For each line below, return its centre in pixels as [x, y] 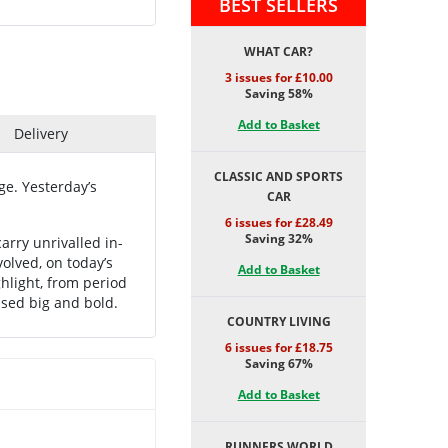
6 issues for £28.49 [278, 222]
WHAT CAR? [278, 51]
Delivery [41, 133]
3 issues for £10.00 [278, 77]
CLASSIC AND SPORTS [278, 176]
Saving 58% [278, 93]
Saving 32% [278, 238]
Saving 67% [278, 363]
